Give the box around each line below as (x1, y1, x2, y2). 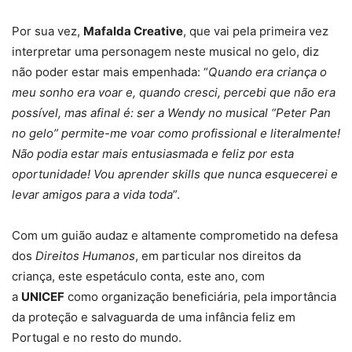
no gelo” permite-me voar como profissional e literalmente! (12, 126, 340, 141)
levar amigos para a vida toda (12, 187, 173, 202)
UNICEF (21, 289, 64, 304)
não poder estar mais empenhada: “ (12, 64, 208, 79)
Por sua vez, (12, 24, 83, 38)
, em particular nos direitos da (135, 248, 301, 263)
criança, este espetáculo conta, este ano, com (12, 269, 265, 284)
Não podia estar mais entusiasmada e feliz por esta (12, 146, 294, 161)
